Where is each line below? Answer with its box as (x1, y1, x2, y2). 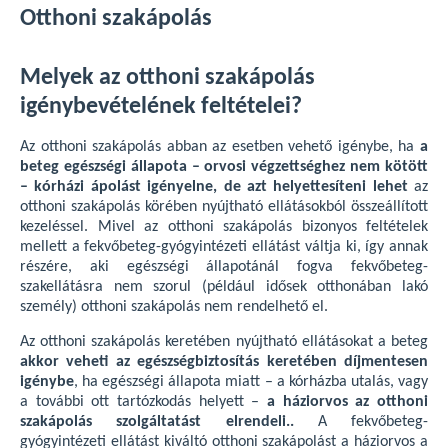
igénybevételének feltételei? (20, 95, 302, 119)
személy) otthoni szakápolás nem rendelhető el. (20, 299, 328, 315)
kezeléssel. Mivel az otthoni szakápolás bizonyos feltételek (20, 219, 428, 235)
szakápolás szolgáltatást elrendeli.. (20, 414, 318, 430)
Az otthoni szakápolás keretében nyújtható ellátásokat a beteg (20, 334, 428, 350)
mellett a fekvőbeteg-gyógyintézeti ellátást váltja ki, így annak (20, 239, 428, 255)
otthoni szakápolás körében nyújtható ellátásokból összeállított (20, 199, 428, 215)
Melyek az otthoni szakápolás (20, 66, 315, 90)
